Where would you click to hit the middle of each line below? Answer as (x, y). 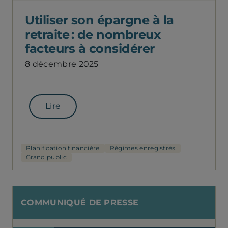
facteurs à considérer (90, 48)
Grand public (46, 157)
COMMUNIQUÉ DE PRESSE (80, 202)
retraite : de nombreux (93, 34)
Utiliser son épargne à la (99, 20)
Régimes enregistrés (142, 148)
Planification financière (63, 148)
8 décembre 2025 (62, 64)
